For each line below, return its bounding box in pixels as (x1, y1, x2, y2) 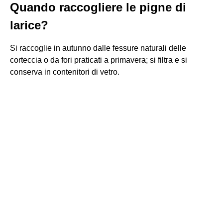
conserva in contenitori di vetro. (10, 68, 119, 76)
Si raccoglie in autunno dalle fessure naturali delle (10, 44, 186, 52)
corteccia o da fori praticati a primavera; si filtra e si (10, 56, 187, 64)
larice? (10, 18, 48, 32)
